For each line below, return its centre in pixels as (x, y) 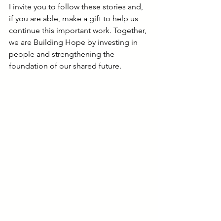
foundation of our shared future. (65, 66)
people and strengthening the (63, 54)
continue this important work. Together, (79, 30)
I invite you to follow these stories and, (77, 7)
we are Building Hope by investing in (74, 42)
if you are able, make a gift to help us (74, 18)
